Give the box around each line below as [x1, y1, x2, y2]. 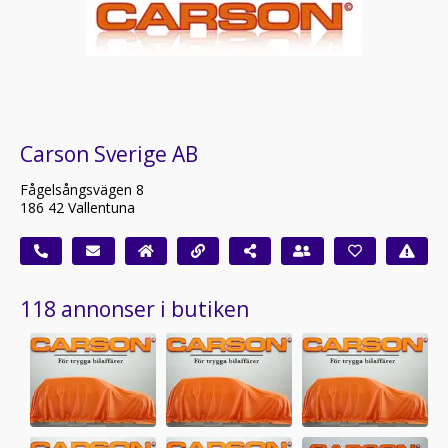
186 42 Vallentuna [20, 197, 135, 217]
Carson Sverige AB [20, 139, 198, 168]
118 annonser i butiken [20, 294, 249, 323]
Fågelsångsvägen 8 [20, 179, 144, 199]
